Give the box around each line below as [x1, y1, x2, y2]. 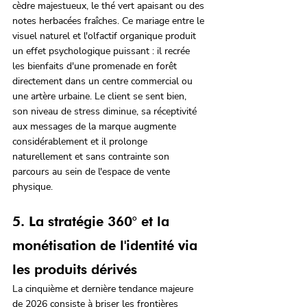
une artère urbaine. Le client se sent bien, [12, 90, 189, 103]
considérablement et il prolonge [12, 135, 150, 149]
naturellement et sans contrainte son [12, 150, 172, 164]
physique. [12, 180, 53, 194]
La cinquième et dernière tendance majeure [12, 282, 196, 296]
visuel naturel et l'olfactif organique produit [12, 29, 199, 43]
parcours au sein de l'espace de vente [12, 165, 173, 179]
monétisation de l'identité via [12, 237, 201, 254]
